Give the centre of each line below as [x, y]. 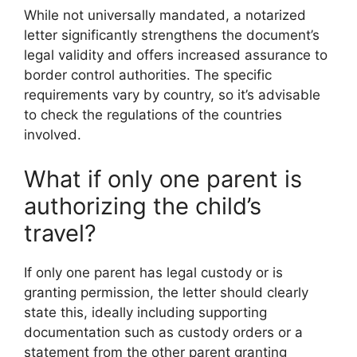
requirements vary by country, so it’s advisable [172, 95]
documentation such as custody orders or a [163, 332]
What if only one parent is [163, 178]
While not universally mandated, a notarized [165, 16]
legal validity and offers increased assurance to [176, 55]
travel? [60, 233]
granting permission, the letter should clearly [166, 292]
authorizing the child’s [143, 206]
